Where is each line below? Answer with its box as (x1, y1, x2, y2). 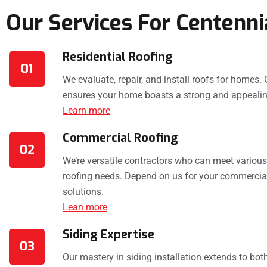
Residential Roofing (63, 49, 172, 66)
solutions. (63, 186, 104, 198)
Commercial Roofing (63, 130, 178, 147)
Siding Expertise (63, 226, 154, 243)
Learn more (63, 105, 110, 117)
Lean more (63, 201, 107, 213)
